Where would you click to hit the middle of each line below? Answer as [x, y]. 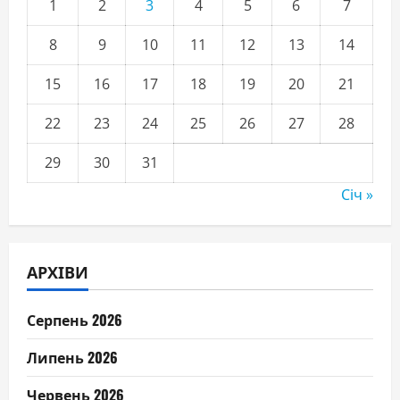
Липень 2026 [72, 358]
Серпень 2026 [75, 320]
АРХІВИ [58, 272]
